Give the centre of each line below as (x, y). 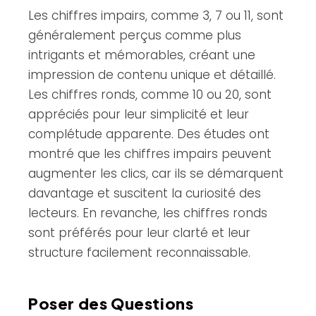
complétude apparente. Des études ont (149, 134)
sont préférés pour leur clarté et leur (139, 232)
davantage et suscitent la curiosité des (145, 193)
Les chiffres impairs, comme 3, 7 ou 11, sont (156, 15)
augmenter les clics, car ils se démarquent (156, 173)
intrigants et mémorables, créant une (142, 55)
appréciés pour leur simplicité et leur (139, 114)
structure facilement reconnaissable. (139, 252)
